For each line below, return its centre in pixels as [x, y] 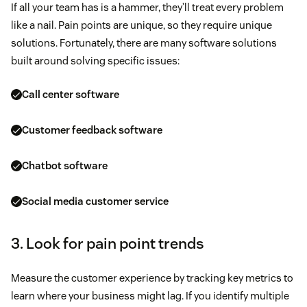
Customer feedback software [92, 130]
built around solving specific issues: [95, 60]
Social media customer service [95, 201]
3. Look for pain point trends [108, 243]
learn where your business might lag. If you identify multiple [150, 295]
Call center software [71, 95]
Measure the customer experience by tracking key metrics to [152, 278]
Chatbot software [65, 166]
